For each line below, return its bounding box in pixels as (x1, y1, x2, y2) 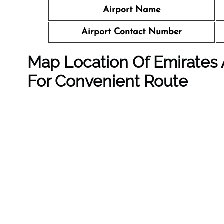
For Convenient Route (27, 72, 188, 90)
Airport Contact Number (81, 27, 182, 37)
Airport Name (103, 5, 160, 15)
